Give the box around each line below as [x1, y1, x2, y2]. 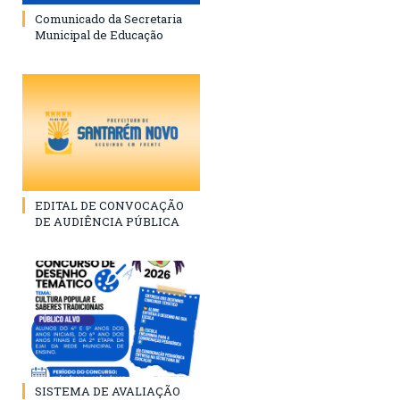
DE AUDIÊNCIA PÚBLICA [35, 212, 179, 229]
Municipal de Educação [35, 27, 163, 44]
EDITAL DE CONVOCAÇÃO [35, 196, 184, 213]
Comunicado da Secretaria [35, 11, 182, 28]
